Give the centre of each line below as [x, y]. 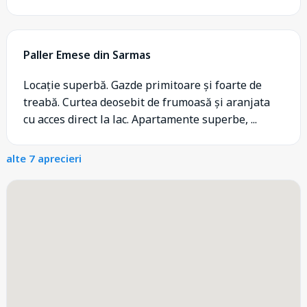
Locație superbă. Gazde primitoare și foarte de [143, 85]
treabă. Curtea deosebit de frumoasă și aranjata [147, 102]
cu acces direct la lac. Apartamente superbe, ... [140, 119]
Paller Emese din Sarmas [87, 55]
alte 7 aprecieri [44, 158]
